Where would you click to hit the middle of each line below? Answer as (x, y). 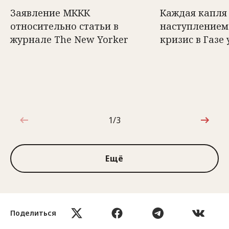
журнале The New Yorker (69, 39)
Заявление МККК (50, 13)
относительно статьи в (64, 26)
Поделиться (33, 213)
